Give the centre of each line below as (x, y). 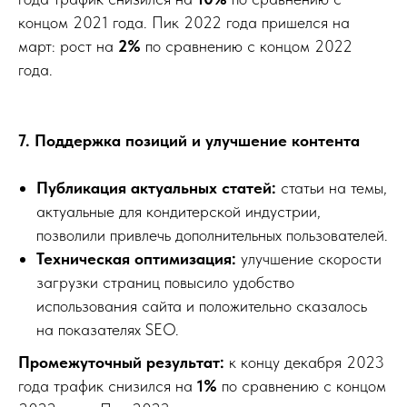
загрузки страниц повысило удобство (165, 282)
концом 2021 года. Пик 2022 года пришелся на (184, 22)
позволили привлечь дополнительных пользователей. (212, 234)
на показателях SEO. (108, 329)
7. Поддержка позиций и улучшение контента (189, 140)
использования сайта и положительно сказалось (202, 305)
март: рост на (68, 45)
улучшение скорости (311, 258)
